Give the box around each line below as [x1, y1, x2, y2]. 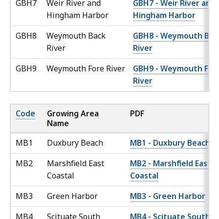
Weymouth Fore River [46, 63, 125, 74]
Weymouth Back [46, 30, 106, 42]
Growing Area [47, 108, 99, 119]
